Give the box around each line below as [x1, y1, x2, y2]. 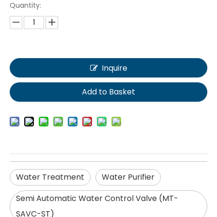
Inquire [101, 62, 127, 74]
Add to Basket [82, 86, 135, 97]
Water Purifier [102, 171, 155, 183]
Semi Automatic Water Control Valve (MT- [16, 193, 178, 204]
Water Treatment [16, 171, 84, 183]
